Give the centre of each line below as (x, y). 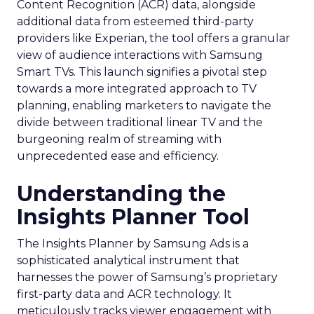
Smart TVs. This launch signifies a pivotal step (142, 72)
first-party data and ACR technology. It (124, 294)
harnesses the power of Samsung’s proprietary (147, 277)
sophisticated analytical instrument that (128, 260)
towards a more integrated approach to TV (137, 89)
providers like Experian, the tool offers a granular (153, 38)
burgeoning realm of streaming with (119, 139)
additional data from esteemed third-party (135, 21)
